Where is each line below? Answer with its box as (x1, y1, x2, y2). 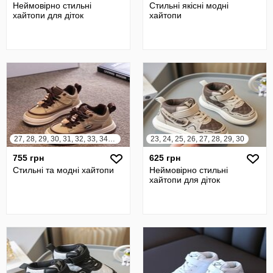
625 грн (149, 153, 180, 163)
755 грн (13, 153, 44, 163)
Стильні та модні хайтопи (13, 165, 114, 175)
